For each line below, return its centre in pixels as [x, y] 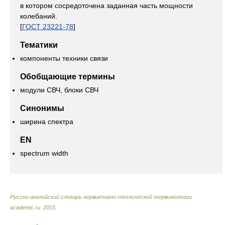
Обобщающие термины [68, 76]
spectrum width [44, 153]
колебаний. [39, 16]
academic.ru [25, 207]
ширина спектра [47, 121]
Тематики [39, 45]
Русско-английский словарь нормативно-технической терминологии [101, 197]
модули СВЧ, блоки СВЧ [59, 90]
